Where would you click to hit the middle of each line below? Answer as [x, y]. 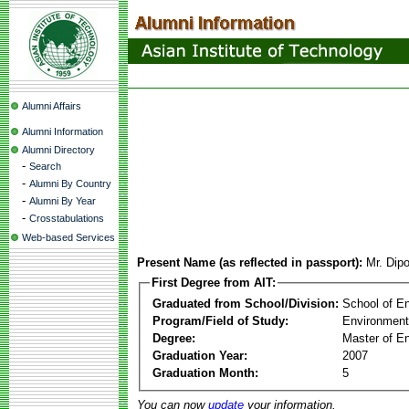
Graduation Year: [200, 355]
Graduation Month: [205, 372]
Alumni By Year [63, 201]
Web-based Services [68, 237]
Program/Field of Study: [220, 320]
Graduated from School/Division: [246, 303]
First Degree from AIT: [214, 283]
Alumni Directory [58, 150]
